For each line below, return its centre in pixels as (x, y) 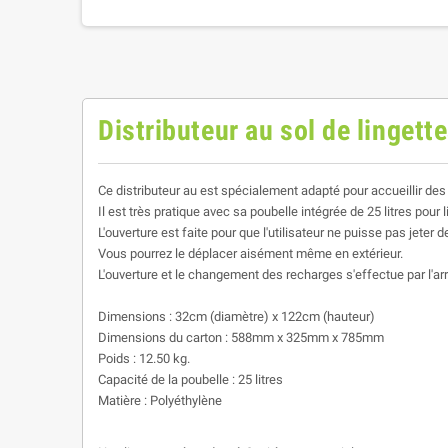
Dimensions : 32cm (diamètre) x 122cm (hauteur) (236, 316)
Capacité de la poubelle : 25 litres (190, 379)
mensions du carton (167, 337)
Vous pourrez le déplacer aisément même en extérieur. (250, 253)
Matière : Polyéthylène (160, 400)
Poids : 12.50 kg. (144, 358)
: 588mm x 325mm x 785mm (304, 337)
